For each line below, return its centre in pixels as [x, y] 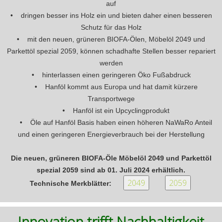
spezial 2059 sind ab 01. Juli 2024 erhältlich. [111, 170]
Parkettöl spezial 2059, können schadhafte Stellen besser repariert [111, 51]
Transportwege [111, 99]
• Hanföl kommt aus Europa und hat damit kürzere [111, 87]
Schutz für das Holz [111, 28]
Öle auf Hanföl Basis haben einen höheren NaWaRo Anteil [121, 123]
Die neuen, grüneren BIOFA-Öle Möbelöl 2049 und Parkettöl [111, 158]
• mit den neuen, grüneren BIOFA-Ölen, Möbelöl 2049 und [111, 39]
